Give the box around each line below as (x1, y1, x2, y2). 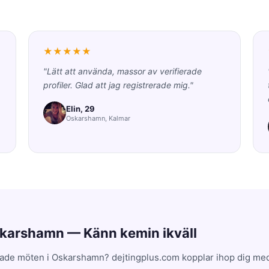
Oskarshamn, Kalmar (66, 113, 131, 122)
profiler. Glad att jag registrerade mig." (43, 80, 194, 90)
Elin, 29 (66, 103, 95, 113)
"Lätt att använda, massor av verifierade (43, 66, 202, 76)
